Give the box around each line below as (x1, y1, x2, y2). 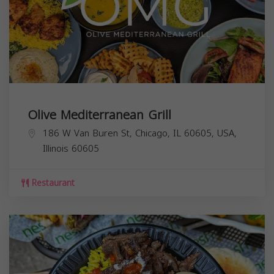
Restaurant (29, 175, 75, 192)
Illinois (43, 140, 68, 158)
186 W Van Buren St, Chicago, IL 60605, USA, (43, 125, 237, 143)
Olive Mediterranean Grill (28, 103, 171, 127)
